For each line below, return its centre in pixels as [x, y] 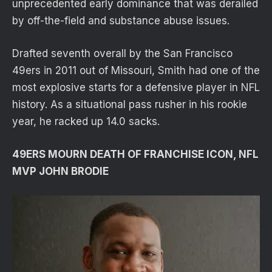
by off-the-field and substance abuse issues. [121, 20]
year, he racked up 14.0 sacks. [86, 122]
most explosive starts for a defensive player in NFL [136, 88]
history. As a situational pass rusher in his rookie [130, 105]
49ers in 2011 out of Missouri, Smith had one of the [136, 71]
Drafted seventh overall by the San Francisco [122, 54]
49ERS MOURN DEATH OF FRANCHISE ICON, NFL [135, 155]
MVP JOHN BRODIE [60, 172]
